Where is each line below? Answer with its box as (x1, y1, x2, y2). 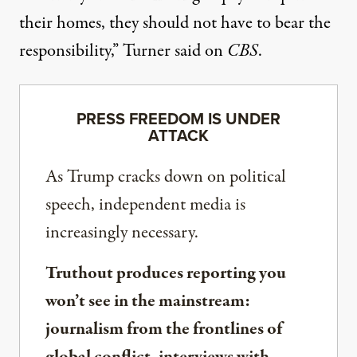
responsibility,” (19, 37, 123, 64)
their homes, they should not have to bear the (19, 10, 331, 36)
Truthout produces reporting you (45, 260, 286, 286)
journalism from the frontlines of (45, 316, 282, 342)
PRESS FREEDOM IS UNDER (76, 106, 280, 131)
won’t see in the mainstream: (45, 288, 250, 314)
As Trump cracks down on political (45, 163, 286, 190)
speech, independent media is (45, 191, 245, 218)
